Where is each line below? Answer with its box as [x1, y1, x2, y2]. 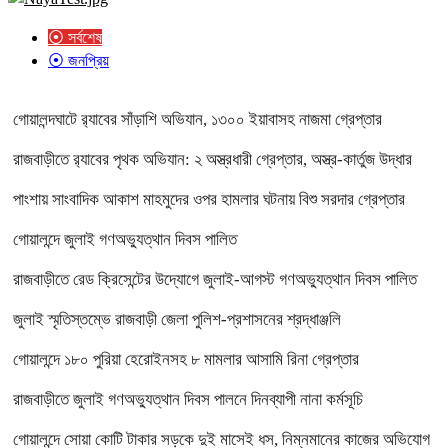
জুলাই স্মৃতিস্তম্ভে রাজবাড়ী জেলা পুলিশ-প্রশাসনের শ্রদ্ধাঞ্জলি [13, 309, 341, 329]
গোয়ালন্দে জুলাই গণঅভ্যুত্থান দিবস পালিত [13, 229, 237, 249]
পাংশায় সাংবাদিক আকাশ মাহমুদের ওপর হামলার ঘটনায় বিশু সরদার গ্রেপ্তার [13, 189, 405, 209]
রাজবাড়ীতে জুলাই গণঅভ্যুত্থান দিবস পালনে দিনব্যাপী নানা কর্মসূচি [13, 389, 363, 409]
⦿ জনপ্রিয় [48, 51, 109, 69]
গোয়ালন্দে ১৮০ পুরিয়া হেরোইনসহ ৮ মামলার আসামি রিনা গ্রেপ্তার [13, 349, 359, 369]
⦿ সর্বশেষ [48, 28, 102, 46]
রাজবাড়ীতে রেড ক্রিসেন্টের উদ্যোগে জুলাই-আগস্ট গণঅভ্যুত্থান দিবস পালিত [13, 269, 417, 289]
